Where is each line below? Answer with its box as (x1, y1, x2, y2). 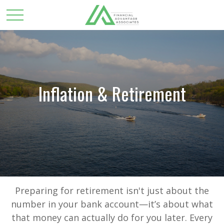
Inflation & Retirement (38, 80, 186, 106)
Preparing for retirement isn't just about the (15, 184, 209, 196)
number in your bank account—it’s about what (11, 198, 213, 210)
